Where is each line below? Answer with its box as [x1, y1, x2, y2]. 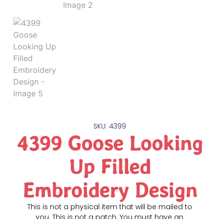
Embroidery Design [22, 178, 197, 202]
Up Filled [68, 154, 151, 178]
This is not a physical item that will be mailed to [27, 201, 192, 212]
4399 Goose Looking [16, 131, 203, 155]
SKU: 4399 [93, 121, 126, 131]
